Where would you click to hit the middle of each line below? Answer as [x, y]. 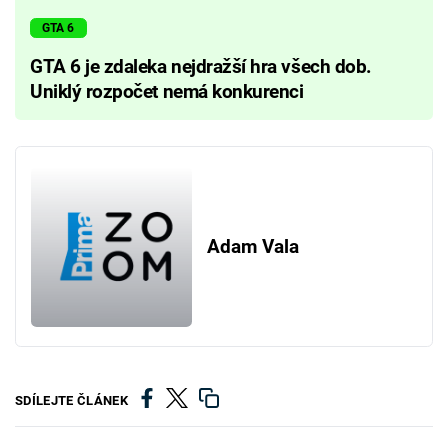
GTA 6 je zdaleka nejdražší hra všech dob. [201, 67]
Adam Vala [252, 246]
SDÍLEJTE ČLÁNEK [71, 401]
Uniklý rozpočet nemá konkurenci [167, 92]
